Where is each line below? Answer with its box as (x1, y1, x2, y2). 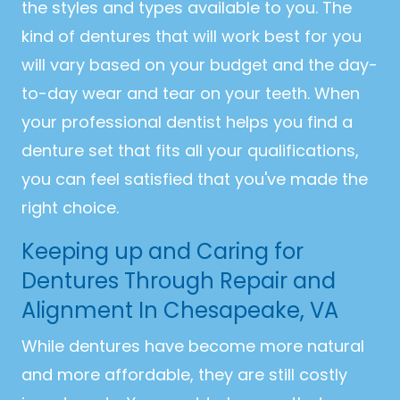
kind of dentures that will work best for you (21, 25, 362, 48)
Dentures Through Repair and (21, 266, 336, 296)
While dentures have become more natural (21, 335, 364, 358)
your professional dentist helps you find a (21, 111, 353, 134)
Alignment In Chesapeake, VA (21, 296, 338, 326)
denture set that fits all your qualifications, (21, 139, 359, 162)
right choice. (21, 196, 119, 220)
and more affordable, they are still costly (21, 363, 347, 387)
